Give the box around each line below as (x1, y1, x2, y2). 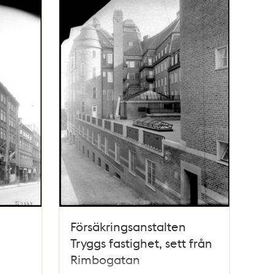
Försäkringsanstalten (70, 218, 187, 235)
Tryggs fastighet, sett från (70, 235, 213, 251)
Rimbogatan (70, 251, 141, 268)
